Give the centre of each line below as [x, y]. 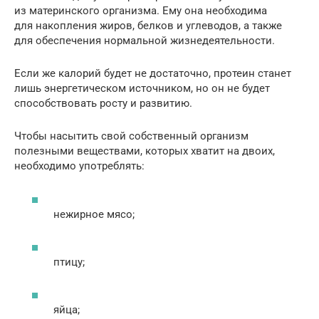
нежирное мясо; [94, 214]
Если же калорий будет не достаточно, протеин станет [153, 74]
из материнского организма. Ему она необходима [141, 11]
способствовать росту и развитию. [103, 104]
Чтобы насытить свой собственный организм [131, 136]
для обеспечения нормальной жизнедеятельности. [145, 41]
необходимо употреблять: [79, 166]
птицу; [69, 262]
